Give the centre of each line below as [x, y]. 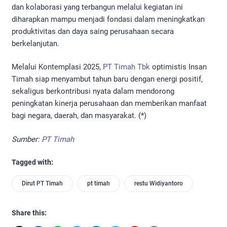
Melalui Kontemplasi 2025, [56, 67]
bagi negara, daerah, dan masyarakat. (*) [79, 116]
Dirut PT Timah [42, 184]
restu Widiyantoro [159, 184]
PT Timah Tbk [125, 67]
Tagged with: [32, 162]
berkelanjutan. [35, 43]
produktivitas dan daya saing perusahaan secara [93, 31]
